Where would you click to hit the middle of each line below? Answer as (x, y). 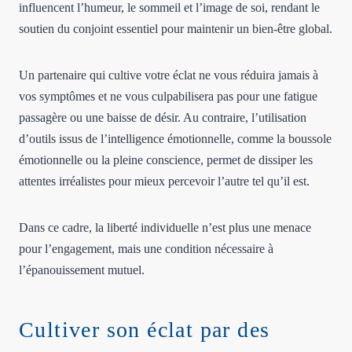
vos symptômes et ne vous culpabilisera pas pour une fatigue (168, 96)
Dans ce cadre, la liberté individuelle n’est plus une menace (165, 227)
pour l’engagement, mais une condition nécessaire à (146, 248)
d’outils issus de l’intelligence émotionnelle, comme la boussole (175, 138)
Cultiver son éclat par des (145, 329)
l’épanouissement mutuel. (82, 269)
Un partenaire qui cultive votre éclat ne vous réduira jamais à (169, 75)
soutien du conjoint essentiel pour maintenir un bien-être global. (176, 28)
